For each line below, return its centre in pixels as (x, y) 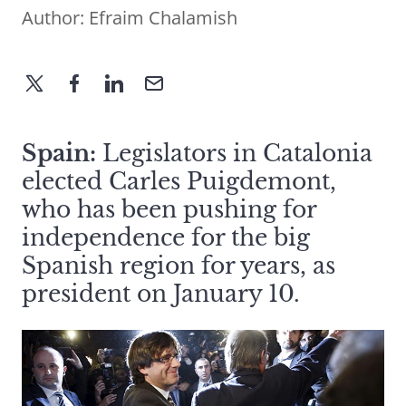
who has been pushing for (169, 210)
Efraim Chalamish (163, 18)
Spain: (59, 154)
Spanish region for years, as (179, 266)
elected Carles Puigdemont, (179, 182)
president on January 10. (161, 295)
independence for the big (166, 238)
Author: (55, 18)
